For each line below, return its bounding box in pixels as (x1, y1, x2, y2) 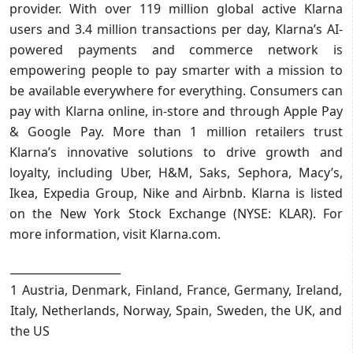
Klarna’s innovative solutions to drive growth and (9, 143, 343, 161)
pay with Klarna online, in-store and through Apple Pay (9, 102, 343, 120)
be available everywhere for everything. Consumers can (9, 81, 343, 99)
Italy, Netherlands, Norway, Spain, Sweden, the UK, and (10, 301, 342, 319)
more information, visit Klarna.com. (9, 225, 221, 243)
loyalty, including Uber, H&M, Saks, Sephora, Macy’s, (9, 163, 343, 181)
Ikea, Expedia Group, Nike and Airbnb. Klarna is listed (9, 184, 343, 202)
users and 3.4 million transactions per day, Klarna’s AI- (9, 20, 343, 38)
